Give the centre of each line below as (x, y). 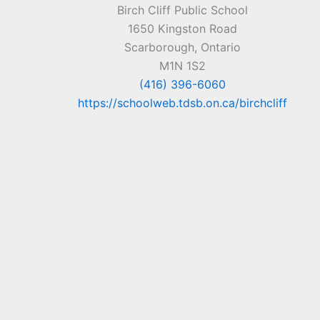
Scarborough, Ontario (182, 47)
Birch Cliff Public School (182, 10)
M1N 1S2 (182, 66)
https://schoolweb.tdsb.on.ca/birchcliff (182, 103)
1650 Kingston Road (182, 29)
